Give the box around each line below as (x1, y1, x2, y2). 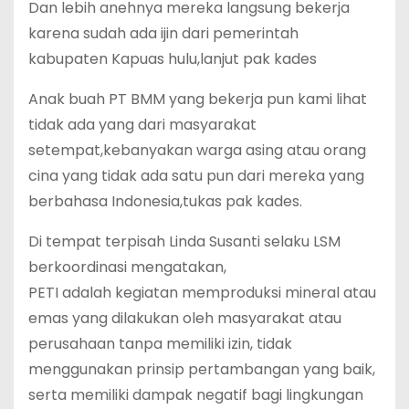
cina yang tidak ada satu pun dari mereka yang (28, 164, 364, 186)
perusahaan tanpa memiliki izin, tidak (28, 332, 292, 354)
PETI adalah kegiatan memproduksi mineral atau (28, 281, 376, 303)
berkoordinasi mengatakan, (28, 256, 226, 278)
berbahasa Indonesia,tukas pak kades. (28, 190, 302, 212)
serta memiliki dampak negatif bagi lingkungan (28, 383, 363, 405)
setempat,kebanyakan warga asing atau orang (28, 139, 366, 161)
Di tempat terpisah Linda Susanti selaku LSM (28, 230, 341, 252)
